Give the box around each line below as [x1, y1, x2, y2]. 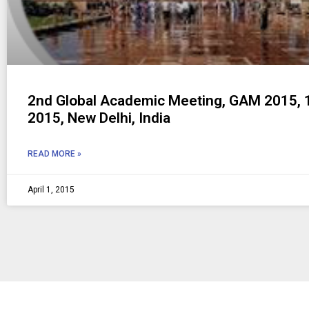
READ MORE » [28, 149, 81, 159]
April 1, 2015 [28, 185, 74, 195]
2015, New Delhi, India [28, 110, 170, 127]
